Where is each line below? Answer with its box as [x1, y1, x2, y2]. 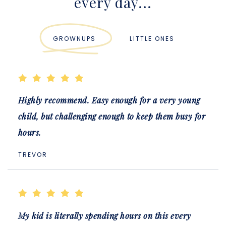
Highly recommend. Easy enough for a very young [18, 95, 200, 106]
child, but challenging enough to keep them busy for [18, 111, 206, 122]
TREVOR [18, 150, 47, 159]
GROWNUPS [52, 34, 96, 43]
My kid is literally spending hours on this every [18, 210, 191, 221]
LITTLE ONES [129, 34, 175, 43]
